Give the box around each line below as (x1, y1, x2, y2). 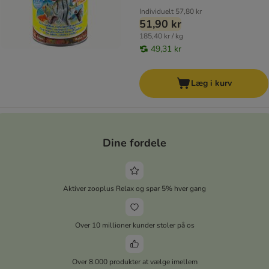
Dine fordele (103, 135, 166, 150)
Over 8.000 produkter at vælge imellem (71, 256, 198, 267)
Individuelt (139, 7, 174, 17)
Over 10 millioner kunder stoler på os (74, 220, 195, 230)
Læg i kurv (190, 77, 232, 89)
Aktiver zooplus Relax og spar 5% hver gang (63, 183, 206, 193)
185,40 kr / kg (139, 31, 183, 41)
